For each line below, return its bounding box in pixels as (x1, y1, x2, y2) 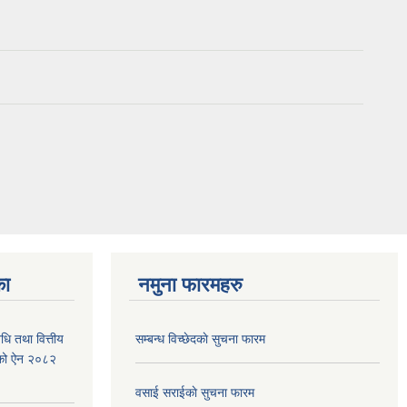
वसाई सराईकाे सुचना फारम (135, 385, 254, 401)
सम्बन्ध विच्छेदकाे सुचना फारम (135, 332, 265, 347)
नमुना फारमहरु (138, 273, 243, 297)
